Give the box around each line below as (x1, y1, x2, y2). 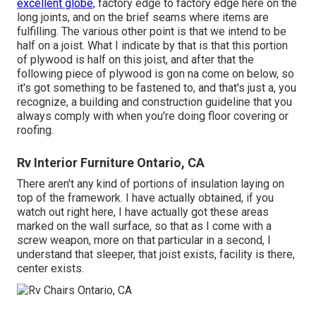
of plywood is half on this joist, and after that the (17, 53, 254, 67)
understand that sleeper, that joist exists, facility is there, (17, 248, 295, 262)
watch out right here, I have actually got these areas (17, 205, 269, 219)
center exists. (17, 262, 84, 276)
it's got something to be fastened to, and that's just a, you (17, 81, 296, 95)
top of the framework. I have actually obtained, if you (17, 191, 274, 205)
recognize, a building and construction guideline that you (17, 95, 292, 109)
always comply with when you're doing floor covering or (17, 109, 288, 123)
